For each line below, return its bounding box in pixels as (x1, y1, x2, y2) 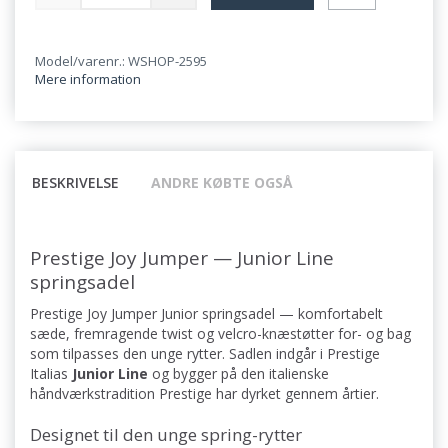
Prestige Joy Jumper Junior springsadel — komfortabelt (30, 304, 383, 324)
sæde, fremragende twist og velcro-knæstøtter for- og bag (30, 324, 411, 344)
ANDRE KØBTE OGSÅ (151, 173, 293, 193)
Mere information (35, 70, 141, 89)
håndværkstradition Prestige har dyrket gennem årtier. (30, 384, 379, 404)
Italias (30, 364, 72, 384)
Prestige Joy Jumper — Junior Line (30, 245, 334, 272)
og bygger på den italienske (148, 364, 329, 384)
